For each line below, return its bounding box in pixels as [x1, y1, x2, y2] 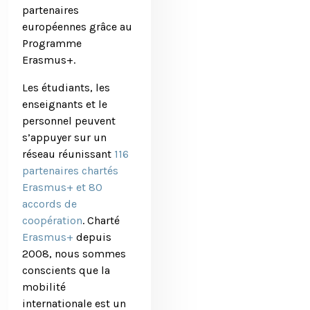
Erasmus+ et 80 [22, 181, 102, 194]
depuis [73, 230, 111, 244]
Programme [22, 37, 82, 50]
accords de [22, 197, 77, 210]
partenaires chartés [22, 164, 118, 177]
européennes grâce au [22, 20, 132, 33]
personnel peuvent [22, 114, 116, 127]
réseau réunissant [22, 147, 114, 161]
